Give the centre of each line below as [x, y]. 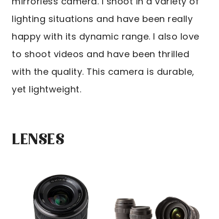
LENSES [38, 141]
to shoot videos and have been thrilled [100, 54]
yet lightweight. [46, 89]
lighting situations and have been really [102, 19]
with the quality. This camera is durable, [103, 72]
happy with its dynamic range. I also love [106, 37]
